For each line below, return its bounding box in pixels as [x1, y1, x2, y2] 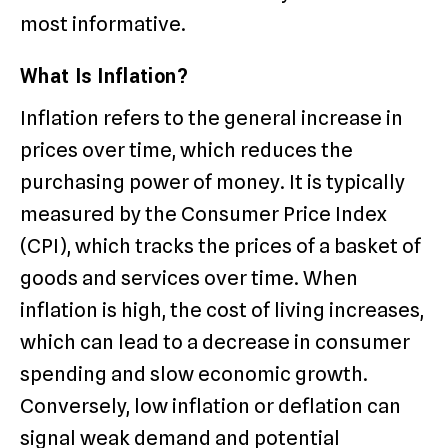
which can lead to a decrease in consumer [20, 330, 410, 355]
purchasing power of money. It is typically [20, 170, 405, 195]
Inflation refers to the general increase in [20, 106, 403, 131]
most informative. [20, 12, 186, 37]
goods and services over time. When [20, 266, 358, 291]
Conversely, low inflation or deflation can [20, 394, 401, 419]
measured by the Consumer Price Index [20, 202, 387, 227]
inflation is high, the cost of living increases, [20, 298, 424, 323]
